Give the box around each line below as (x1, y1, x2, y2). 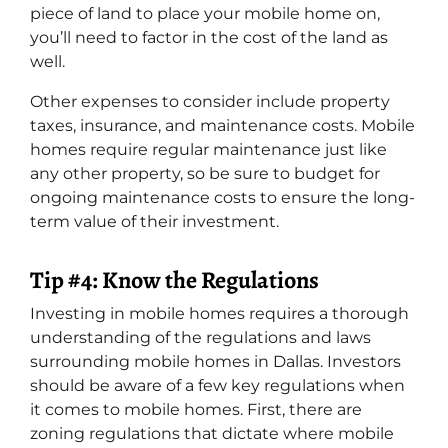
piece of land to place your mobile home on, (30, 3, 380, 23)
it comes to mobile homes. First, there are (30, 399, 362, 419)
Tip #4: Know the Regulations (30, 263, 319, 296)
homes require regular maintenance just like (30, 139, 387, 159)
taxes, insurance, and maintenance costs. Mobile (30, 115, 415, 135)
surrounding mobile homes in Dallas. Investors (30, 351, 401, 371)
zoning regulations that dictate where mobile (30, 423, 394, 443)
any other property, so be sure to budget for (30, 163, 380, 183)
